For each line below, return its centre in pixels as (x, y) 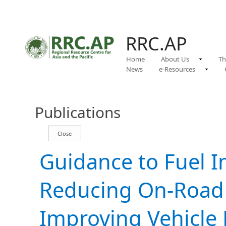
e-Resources (177, 69)
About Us (175, 59)
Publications (78, 112)
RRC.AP (156, 44)
